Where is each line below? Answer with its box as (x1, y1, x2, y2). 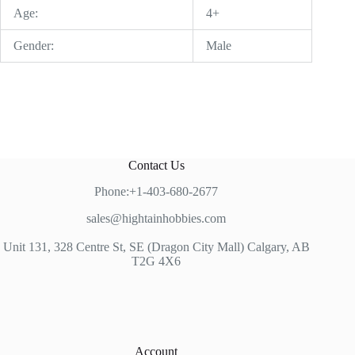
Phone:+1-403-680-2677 (94, 185, 219, 198)
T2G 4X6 (132, 254, 181, 268)
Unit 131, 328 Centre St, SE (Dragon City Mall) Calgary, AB (2, 240, 310, 254)
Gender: (13, 39, 54, 53)
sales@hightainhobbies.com (86, 212, 227, 225)
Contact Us (128, 158, 185, 172)
